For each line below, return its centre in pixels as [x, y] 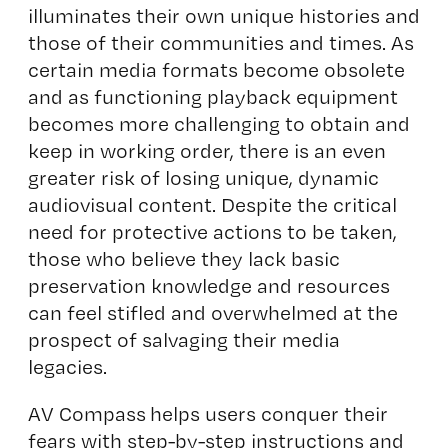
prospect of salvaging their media [183, 339]
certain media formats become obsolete [216, 69]
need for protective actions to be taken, [212, 231]
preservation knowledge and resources [208, 285]
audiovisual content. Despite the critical [212, 204]
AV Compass [86, 413]
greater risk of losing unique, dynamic [203, 177]
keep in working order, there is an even [206, 150]
